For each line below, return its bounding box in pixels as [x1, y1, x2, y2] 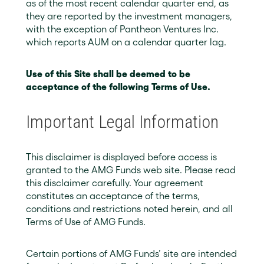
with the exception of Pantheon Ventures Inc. [26, 24, 219, 34]
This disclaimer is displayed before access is [26, 151, 217, 162]
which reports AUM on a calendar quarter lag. [26, 37, 226, 47]
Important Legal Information [26, 111, 219, 132]
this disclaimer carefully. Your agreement [26, 177, 203, 188]
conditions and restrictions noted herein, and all [26, 203, 233, 214]
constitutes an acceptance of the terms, [26, 190, 200, 201]
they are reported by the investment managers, [26, 11, 232, 21]
